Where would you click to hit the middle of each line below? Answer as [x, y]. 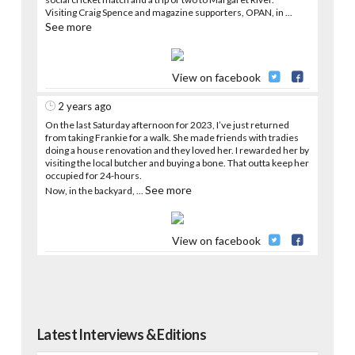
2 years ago [84, 106]
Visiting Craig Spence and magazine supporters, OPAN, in [165, 12]
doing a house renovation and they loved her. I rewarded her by [177, 150]
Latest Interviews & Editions [122, 334]
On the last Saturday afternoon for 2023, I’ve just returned [167, 124]
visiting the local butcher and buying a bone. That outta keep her [177, 162]
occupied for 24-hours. [93, 175]
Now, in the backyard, [90, 190]
